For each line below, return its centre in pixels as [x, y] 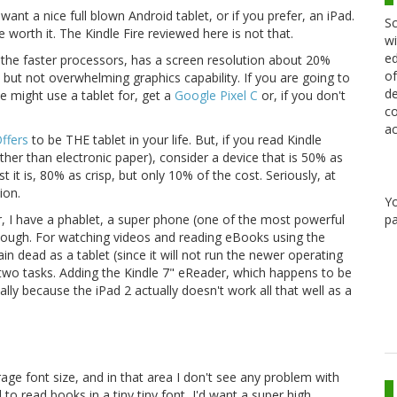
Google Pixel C [216, 96]
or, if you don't [302, 96]
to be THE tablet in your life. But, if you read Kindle [175, 140]
